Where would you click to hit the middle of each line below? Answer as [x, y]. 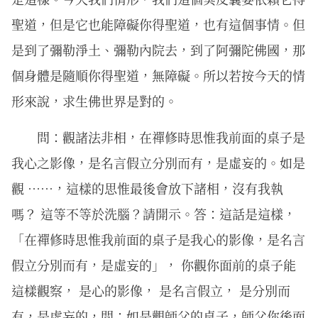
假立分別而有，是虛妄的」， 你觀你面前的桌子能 [154, 264]
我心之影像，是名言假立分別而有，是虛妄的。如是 [158, 162]
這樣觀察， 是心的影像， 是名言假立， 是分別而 [151, 290]
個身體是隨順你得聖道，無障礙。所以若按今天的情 [158, 76]
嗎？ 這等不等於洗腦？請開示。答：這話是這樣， [154, 213]
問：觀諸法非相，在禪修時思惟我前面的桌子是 [171, 137]
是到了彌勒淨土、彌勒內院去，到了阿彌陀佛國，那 [158, 50]
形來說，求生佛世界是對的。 [94, 101]
